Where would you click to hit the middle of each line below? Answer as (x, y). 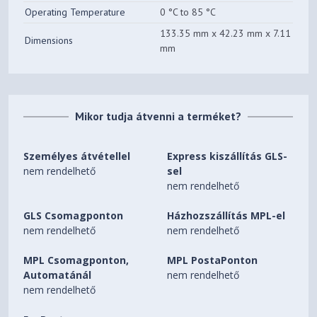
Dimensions (49, 41)
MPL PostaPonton (213, 260)
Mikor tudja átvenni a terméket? (158, 116)
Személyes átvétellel (77, 156)
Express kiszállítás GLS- (227, 156)
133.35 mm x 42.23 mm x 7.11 (226, 34)
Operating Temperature (75, 12)
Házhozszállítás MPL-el (226, 216)
